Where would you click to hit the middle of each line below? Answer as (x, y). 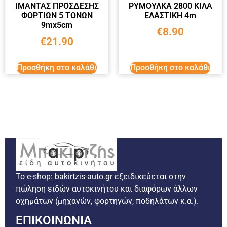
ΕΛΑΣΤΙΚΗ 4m (170, 15)
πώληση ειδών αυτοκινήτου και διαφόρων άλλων (107, 188)
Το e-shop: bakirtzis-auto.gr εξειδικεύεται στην (101, 176)
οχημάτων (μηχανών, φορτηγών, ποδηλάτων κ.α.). (107, 201)
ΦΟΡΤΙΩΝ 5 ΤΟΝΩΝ (57, 15)
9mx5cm (57, 25)
